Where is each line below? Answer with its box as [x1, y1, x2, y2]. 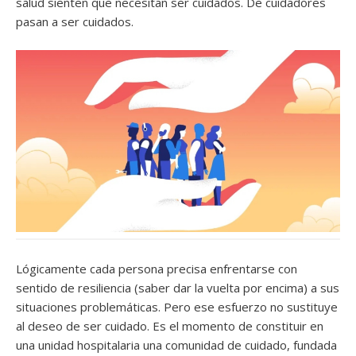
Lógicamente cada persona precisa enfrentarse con [16, 260, 297, 277]
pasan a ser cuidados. [16, 13, 133, 29]
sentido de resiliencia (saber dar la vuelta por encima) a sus [16, 279, 339, 296]
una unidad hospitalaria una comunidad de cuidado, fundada [16, 336, 337, 353]
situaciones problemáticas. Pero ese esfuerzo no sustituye [16, 298, 338, 315]
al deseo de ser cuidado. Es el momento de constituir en [16, 317, 323, 334]
